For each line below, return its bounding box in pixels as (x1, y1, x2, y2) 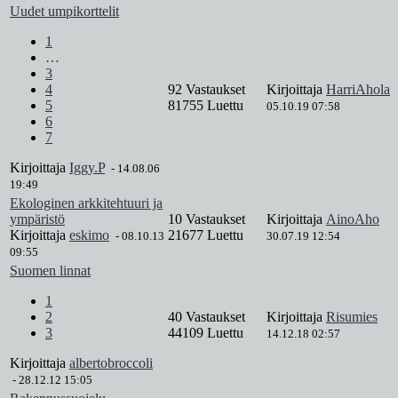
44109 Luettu (168, 325, 243, 341)
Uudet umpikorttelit (10, 4, 119, 20)
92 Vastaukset (168, 82, 249, 98)
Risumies (326, 309, 378, 325)
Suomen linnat (10, 263, 91, 279)
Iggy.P (69, 160, 105, 176)
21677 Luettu (168, 227, 243, 243)
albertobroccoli (69, 355, 153, 371)
